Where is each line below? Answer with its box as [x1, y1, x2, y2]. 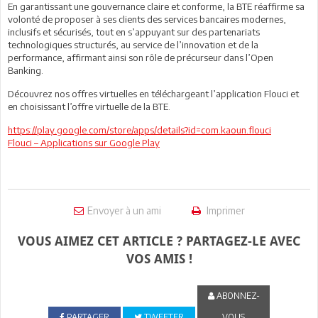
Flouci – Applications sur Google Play [8, 136, 160, 148]
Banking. [8, 64, 43, 76]
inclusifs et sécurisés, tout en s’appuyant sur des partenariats [8, 26, 260, 38]
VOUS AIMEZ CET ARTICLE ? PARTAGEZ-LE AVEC [18, 233, 300, 248]
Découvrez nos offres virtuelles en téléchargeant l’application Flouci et [8, 87, 299, 99]
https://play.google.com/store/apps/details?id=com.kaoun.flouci [8, 124, 271, 136]
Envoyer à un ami [87, 204, 161, 216]
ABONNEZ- [214, 290, 260, 301]
